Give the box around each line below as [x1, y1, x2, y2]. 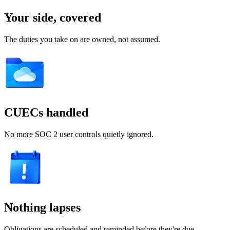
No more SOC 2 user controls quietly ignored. [4, 130, 154, 139]
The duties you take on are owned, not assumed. [4, 35, 160, 44]
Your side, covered [4, 11, 101, 25]
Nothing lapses [4, 201, 81, 215]
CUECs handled [4, 106, 88, 120]
